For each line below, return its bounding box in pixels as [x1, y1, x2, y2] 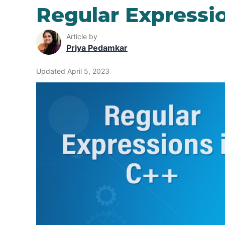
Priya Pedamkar [66, 42, 128, 53]
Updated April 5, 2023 [36, 67, 109, 76]
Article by [66, 32, 97, 41]
